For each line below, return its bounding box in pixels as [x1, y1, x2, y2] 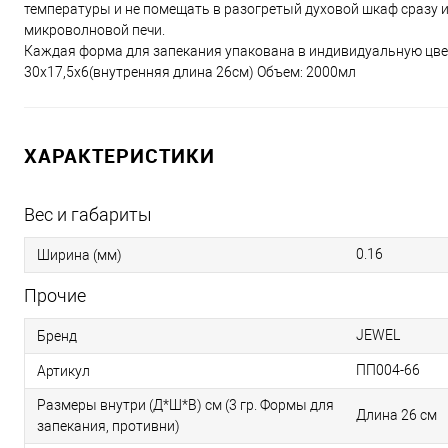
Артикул [37, 363, 90, 380]
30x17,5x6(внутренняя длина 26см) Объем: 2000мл [24, 64, 356, 81]
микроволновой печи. [24, 22, 165, 39]
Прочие [24, 285, 86, 307]
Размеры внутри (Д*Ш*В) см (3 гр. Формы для [37, 397, 334, 414]
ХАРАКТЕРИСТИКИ [24, 142, 215, 170]
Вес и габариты [24, 204, 152, 226]
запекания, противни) [37, 418, 180, 435]
